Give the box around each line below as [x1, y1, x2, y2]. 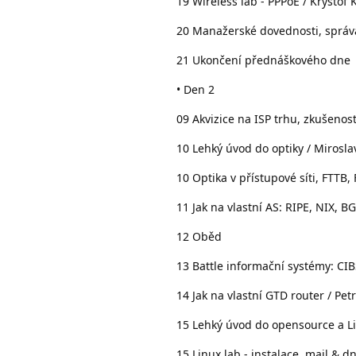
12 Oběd [176, 228, 222, 244]
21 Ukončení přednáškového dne [176, 52, 350, 68]
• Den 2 [176, 81, 215, 97]
